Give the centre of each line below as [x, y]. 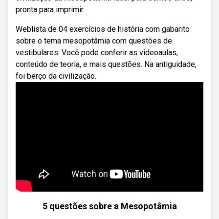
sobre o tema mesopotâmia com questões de [94, 41]
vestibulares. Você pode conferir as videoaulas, [97, 53]
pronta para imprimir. [50, 10]
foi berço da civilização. [56, 76]
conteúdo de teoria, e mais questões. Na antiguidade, [106, 64]
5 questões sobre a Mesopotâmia [109, 206]
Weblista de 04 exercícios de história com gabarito [103, 29]
